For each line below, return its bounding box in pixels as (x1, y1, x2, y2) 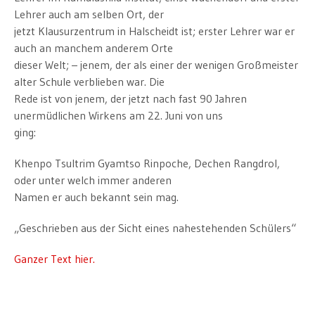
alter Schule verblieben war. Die (14, 74, 165, 89)
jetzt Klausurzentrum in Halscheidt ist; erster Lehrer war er (14, 23, 295, 38)
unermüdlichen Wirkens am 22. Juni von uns (14, 108, 223, 122)
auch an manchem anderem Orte (14, 40, 173, 55)
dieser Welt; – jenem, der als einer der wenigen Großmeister (14, 57, 298, 72)
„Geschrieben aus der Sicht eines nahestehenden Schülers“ (14, 220, 296, 235)
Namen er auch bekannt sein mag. (14, 189, 179, 204)
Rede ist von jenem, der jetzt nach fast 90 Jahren (14, 91, 247, 105)
